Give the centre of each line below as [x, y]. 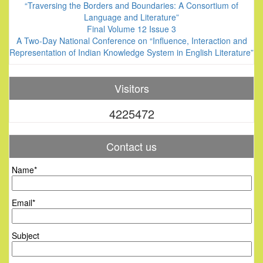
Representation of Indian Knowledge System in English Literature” [131, 52]
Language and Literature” [131, 17]
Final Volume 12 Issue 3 [131, 29]
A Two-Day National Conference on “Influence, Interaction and [131, 41]
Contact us [131, 146]
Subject [26, 235]
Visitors [131, 88]
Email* [23, 203]
